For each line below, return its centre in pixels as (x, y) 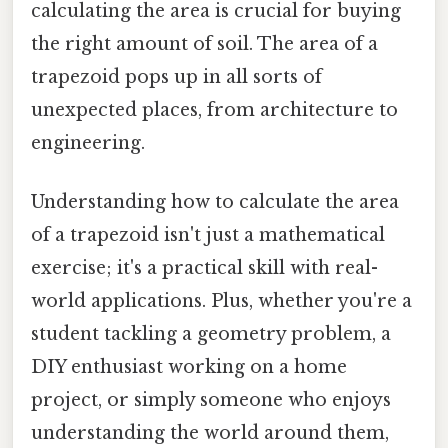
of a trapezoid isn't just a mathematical (208, 235)
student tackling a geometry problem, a (211, 334)
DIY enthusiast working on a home (189, 367)
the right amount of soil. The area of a (204, 43)
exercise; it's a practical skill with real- (204, 268)
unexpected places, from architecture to (214, 109)
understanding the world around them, (210, 433)
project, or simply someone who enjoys (211, 400)
